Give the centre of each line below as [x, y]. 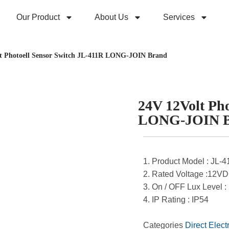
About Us [112, 17]
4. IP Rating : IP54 [176, 200]
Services [179, 17]
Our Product [38, 17]
